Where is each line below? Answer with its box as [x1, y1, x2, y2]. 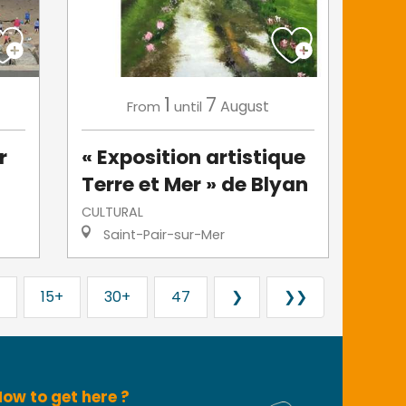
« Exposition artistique [82, 143, 306, 172]
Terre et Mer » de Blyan [82, 170, 309, 199]
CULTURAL [82, 203, 144, 222]
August [220, 96, 270, 118]
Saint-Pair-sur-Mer [100, 226, 226, 245]
